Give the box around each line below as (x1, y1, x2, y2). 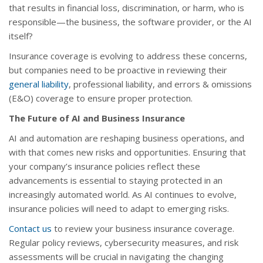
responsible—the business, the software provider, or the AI (9, 16, 252, 28)
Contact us (9, 222, 52, 235)
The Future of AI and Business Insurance (9, 112, 185, 124)
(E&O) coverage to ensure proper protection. (9, 92, 193, 104)
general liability (9, 78, 69, 90)
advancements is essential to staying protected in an (9, 174, 222, 187)
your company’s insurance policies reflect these (9, 160, 200, 173)
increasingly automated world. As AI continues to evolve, (9, 188, 237, 201)
